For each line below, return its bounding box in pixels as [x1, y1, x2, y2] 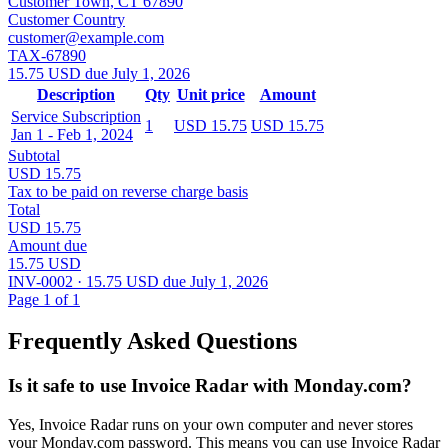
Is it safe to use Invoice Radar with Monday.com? [8, 375, 412, 397]
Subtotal [8, 146, 60, 164]
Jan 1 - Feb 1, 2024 [11, 125, 133, 143]
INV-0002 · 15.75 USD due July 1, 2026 [8, 272, 268, 290]
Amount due [8, 236, 87, 254]
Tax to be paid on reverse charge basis [8, 182, 248, 200]
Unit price [176, 85, 245, 103]
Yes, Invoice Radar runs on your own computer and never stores [8, 416, 413, 434]
